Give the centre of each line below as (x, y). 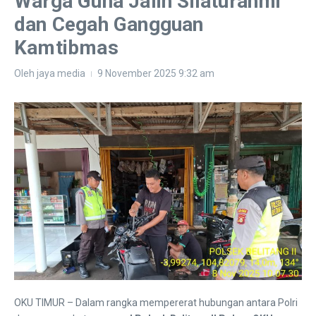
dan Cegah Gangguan (109, 24)
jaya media (61, 73)
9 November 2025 (138, 73)
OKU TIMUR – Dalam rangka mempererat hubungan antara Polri (156, 303)
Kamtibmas (66, 47)
